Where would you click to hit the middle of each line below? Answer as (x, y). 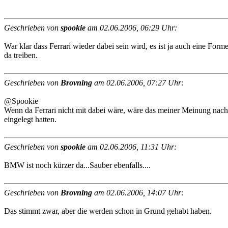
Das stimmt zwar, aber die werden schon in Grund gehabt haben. (108, 211)
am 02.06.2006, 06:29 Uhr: (131, 28)
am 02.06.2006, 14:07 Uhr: (138, 193)
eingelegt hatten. (30, 119)
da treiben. (21, 55)
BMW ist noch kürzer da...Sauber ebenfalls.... (77, 165)
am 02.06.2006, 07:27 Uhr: (138, 83)
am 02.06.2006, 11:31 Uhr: (131, 147)
